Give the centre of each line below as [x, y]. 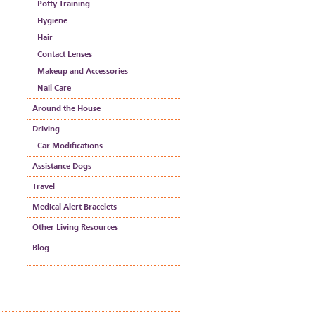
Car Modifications [70, 146]
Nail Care [54, 89]
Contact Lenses [65, 55]
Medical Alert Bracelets [75, 207]
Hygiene [52, 21]
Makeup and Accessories [83, 72]
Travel [44, 187]
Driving [46, 129]
